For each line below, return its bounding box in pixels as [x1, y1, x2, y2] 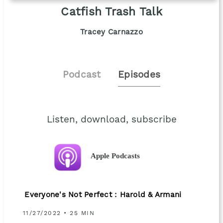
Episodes [118, 70, 161, 80]
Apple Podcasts [91, 151, 140, 160]
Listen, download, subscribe [46, 115, 177, 125]
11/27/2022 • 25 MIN [22, 210, 95, 217]
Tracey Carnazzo [80, 28, 143, 37]
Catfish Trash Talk [61, 6, 162, 18]
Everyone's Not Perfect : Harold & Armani [24, 191, 182, 200]
